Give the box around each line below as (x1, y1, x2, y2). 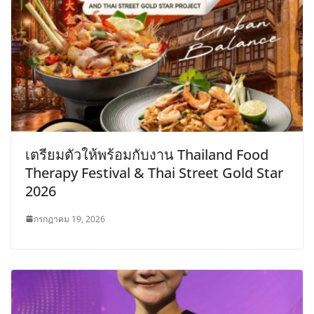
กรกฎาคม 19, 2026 (34, 212, 105, 225)
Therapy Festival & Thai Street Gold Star (25, 163, 283, 182)
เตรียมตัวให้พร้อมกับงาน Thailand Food (25, 144, 268, 164)
